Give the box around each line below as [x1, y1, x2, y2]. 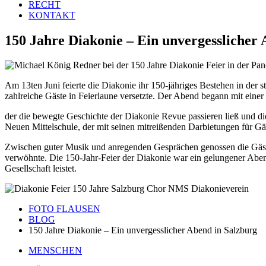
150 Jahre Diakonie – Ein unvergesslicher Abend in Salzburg [28, 225, 257, 236]
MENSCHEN [28, 245, 82, 256]
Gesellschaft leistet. [5, 163, 77, 174]
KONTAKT [28, 9, 75, 20]
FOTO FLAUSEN [28, 204, 100, 214]
